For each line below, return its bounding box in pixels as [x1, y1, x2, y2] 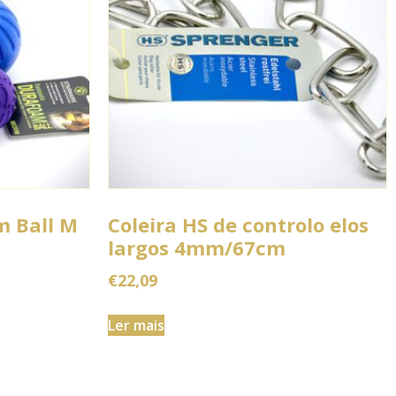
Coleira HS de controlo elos [108, 211, 369, 239]
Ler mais [108, 316, 164, 336]
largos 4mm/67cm [108, 234, 286, 262]
